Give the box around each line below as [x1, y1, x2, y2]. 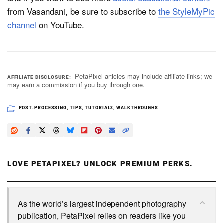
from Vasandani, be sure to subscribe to [7, 4, 158, 17]
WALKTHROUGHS [116, 105, 158, 110]
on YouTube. [36, 18, 84, 31]
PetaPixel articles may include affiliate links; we [75, 71, 213, 81]
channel [7, 18, 36, 31]
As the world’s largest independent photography [18, 197, 186, 209]
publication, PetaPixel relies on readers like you [18, 209, 186, 221]
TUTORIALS [85, 105, 114, 110]
